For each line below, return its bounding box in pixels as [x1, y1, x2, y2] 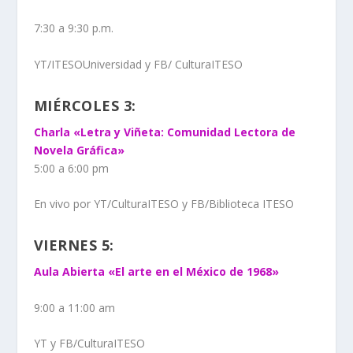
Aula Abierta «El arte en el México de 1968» [33, 264, 282, 280]
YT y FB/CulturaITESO [33, 335, 145, 351]
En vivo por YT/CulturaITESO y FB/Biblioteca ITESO [33, 196, 294, 212]
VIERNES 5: [33, 236, 114, 255]
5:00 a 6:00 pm [33, 160, 112, 176]
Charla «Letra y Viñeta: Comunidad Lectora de [33, 124, 295, 139]
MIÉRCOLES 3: [33, 95, 136, 115]
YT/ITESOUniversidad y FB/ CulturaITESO [33, 56, 243, 72]
